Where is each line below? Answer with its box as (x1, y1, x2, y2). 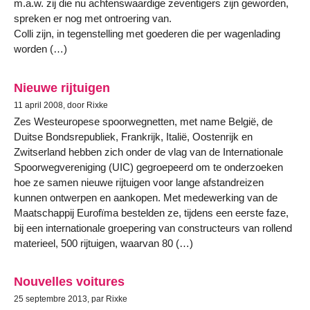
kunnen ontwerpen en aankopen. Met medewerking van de (14, 191, 277, 203)
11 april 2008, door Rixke (14, 100, 108, 110)
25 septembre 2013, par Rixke (14, 294, 127, 304)
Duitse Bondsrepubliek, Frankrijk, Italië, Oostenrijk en (14, 130, 253, 143)
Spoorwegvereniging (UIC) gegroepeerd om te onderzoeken (14, 161, 283, 173)
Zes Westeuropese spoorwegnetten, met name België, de (14, 115, 273, 127)
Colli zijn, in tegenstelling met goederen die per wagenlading (14, 28, 280, 40)
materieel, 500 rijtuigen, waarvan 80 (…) (14, 237, 193, 249)
